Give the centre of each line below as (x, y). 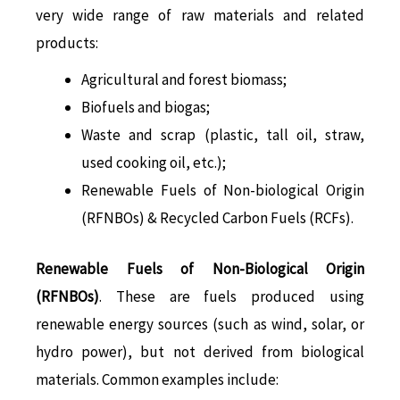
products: (67, 43)
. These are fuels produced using (232, 296)
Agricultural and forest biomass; (184, 80)
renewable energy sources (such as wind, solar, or (200, 324)
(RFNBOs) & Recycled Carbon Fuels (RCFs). (217, 218)
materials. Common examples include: (157, 379)
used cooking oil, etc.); (154, 163)
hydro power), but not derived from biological (200, 351)
